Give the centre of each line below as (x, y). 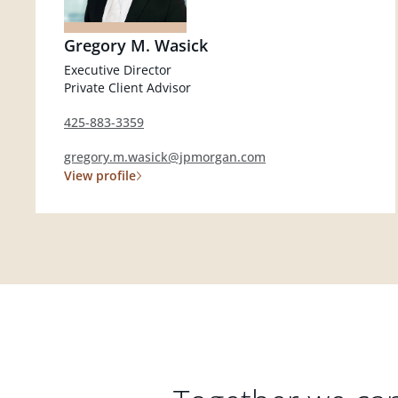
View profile (100, 175)
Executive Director (118, 70)
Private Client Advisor (127, 88)
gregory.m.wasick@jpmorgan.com (165, 157)
